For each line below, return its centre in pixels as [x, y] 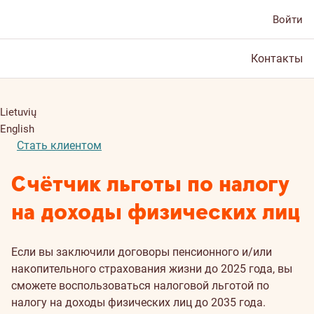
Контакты [277, 59]
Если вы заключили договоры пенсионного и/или [142, 252]
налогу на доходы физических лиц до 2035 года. [138, 302]
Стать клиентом [59, 145]
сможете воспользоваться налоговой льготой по [140, 286]
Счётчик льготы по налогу [150, 185]
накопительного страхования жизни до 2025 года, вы [152, 269]
